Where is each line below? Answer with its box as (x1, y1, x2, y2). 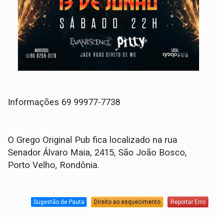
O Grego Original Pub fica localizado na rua (8, 134, 178, 145)
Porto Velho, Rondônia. (8, 159, 100, 170)
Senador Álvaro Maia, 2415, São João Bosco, (8, 147, 187, 158)
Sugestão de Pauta (33, 199, 84, 206)
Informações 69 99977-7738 (8, 96, 123, 108)
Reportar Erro (170, 199, 205, 206)
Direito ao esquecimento (93, 199, 160, 206)
